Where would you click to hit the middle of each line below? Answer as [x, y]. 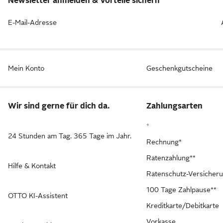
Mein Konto [26, 68]
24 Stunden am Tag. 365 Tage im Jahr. [70, 136]
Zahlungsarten [175, 106]
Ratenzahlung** [171, 158]
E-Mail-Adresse [32, 22]
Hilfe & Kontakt [32, 166]
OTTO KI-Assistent [38, 195]
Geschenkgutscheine [180, 68]
